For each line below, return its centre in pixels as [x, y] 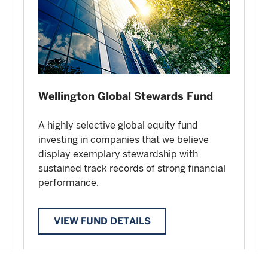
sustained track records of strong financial [132, 169]
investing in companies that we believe [124, 140]
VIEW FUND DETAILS [102, 221]
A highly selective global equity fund [118, 126]
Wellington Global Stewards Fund [126, 96]
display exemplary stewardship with [118, 154]
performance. [68, 183]
